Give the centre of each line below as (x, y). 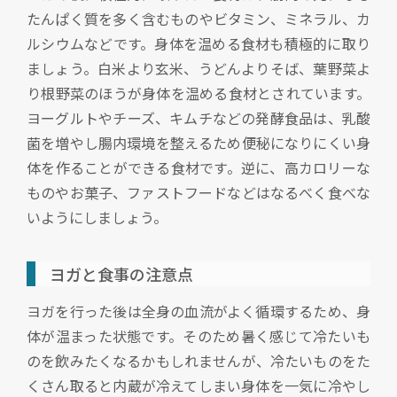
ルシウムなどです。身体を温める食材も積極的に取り (198, 44)
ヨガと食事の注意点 (121, 274)
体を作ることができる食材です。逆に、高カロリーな (198, 168)
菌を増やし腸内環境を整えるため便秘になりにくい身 (198, 143)
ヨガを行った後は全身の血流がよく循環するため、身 (198, 311)
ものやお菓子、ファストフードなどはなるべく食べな (198, 193)
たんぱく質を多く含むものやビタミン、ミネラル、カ (198, 19)
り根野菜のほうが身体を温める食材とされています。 (198, 93)
